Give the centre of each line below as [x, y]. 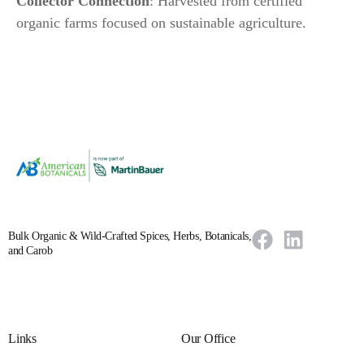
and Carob [30, 250]
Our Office [208, 338]
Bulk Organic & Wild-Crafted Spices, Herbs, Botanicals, [130, 236]
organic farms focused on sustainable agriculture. [161, 22]
